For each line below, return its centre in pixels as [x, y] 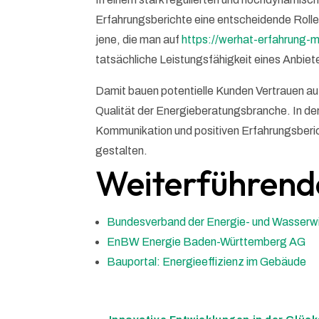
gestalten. [122, 151]
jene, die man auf [139, 40]
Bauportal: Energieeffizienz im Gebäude [207, 262]
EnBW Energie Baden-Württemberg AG [206, 242]
